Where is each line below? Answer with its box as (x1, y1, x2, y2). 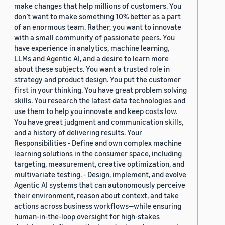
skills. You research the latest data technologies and (14, 96, 185, 105)
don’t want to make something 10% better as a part (14, 12, 181, 21)
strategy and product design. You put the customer (14, 75, 181, 84)
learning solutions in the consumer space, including (14, 149, 182, 158)
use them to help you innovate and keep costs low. (14, 106, 177, 116)
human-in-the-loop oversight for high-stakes (14, 212, 160, 221)
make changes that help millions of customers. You (14, 1, 181, 11)
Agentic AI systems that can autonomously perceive (14, 180, 185, 190)
